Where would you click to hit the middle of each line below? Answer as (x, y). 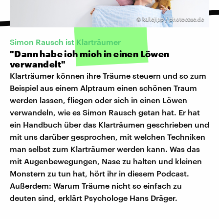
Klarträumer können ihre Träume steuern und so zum (108, 76)
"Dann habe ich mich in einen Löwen (90, 54)
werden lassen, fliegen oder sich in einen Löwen (99, 100)
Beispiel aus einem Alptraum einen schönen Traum (103, 88)
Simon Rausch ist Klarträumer (65, 42)
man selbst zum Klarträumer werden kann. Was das (105, 149)
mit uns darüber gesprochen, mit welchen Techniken (108, 137)
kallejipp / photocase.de (173, 19)
